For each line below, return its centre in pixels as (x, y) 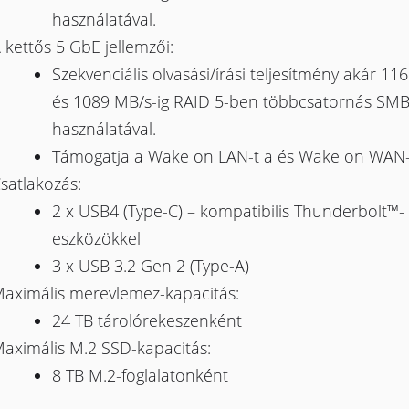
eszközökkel (96, 239)
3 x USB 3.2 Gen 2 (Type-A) (150, 266)
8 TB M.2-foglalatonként (140, 376)
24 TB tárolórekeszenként (147, 321)
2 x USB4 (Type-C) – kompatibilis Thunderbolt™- (228, 211)
